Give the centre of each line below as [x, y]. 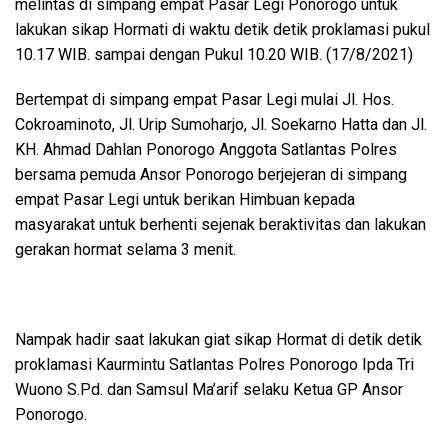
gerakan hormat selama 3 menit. [125, 249]
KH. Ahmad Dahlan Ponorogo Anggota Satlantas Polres [206, 149]
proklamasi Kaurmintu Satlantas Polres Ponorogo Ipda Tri [214, 364]
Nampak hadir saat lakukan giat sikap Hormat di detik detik [218, 339]
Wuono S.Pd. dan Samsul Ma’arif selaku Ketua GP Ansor [209, 389]
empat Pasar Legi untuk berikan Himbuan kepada [185, 199]
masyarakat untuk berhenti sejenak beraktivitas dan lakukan [220, 224]
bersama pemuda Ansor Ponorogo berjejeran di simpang [211, 174]
